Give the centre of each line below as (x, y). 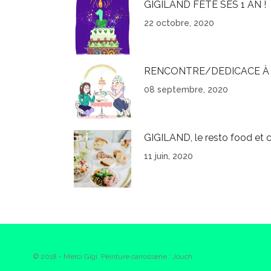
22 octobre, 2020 (179, 23)
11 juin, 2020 (168, 156)
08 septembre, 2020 (186, 90)
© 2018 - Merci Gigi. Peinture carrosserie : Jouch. (114, 256)
